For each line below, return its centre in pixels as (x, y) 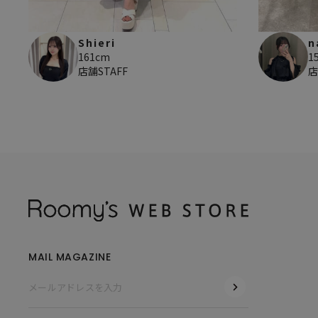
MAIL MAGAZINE (70, 257)
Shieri (97, 43)
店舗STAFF (103, 71)
